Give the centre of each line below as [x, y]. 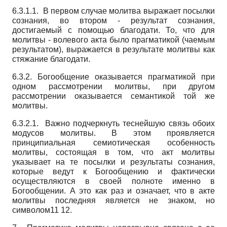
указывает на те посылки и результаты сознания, [113, 162]
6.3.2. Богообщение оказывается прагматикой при [113, 77]
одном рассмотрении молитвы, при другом [113, 86]
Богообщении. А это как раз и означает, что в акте [113, 191]
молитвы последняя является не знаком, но [113, 200]
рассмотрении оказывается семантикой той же [113, 96]
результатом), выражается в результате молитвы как [113, 49]
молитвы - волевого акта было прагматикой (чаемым [113, 40]
